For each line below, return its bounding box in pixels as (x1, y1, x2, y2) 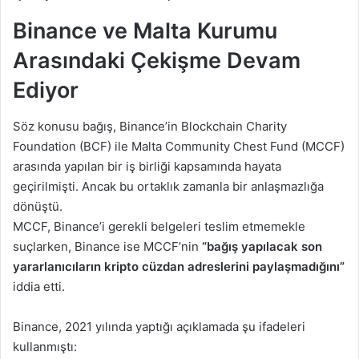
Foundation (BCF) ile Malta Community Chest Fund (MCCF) (13, 138, 345, 154)
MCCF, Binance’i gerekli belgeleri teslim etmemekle (13, 218, 305, 234)
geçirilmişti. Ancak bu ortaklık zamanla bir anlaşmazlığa (13, 178, 324, 194)
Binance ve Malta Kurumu (13, 18, 277, 45)
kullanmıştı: (13, 338, 77, 354)
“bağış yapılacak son (202, 238, 322, 254)
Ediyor (13, 77, 79, 104)
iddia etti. (13, 278, 65, 294)
